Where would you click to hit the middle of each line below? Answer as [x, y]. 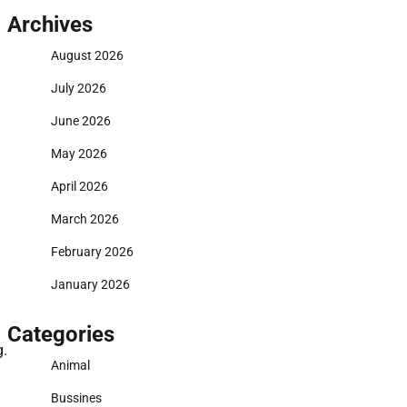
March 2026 [85, 219]
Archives [50, 25]
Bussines [76, 398]
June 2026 [81, 121]
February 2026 [92, 252]
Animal [70, 365]
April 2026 [79, 186]
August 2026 [87, 55]
